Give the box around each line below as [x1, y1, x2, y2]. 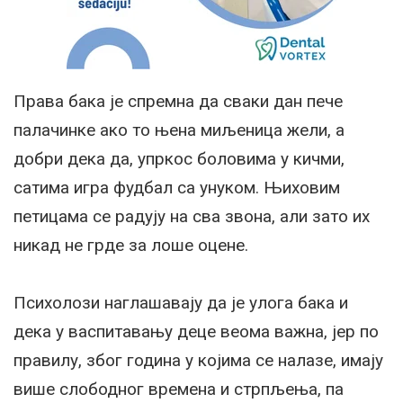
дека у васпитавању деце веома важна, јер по [13, 321, 379, 343]
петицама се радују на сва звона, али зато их [13, 206, 370, 228]
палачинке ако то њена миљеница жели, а [13, 120, 345, 141]
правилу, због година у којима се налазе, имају [13, 350, 383, 372]
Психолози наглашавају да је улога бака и [13, 292, 348, 314]
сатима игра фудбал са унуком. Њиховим [13, 177, 340, 199]
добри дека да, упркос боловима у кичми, [13, 148, 345, 170]
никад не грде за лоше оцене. [13, 235, 248, 256]
